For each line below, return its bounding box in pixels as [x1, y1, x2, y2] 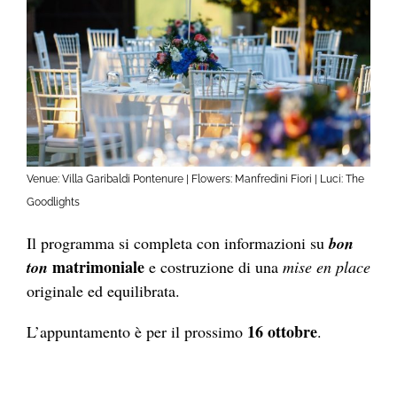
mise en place [283, 255, 370, 277]
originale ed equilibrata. [27, 279, 180, 301]
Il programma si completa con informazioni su [27, 231, 324, 253]
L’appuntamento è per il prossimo [27, 320, 247, 342]
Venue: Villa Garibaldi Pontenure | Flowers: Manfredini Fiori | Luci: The [27, 172, 364, 185]
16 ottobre [247, 319, 317, 343]
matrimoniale [48, 254, 144, 278]
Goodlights [27, 195, 80, 208]
